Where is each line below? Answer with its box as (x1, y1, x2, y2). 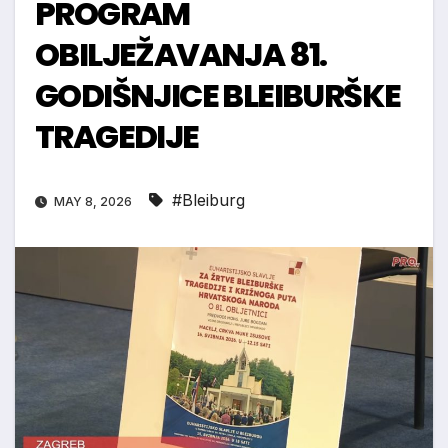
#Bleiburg (172, 190, 245, 211)
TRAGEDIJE (35, 114, 199, 160)
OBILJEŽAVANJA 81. (35, 32, 327, 78)
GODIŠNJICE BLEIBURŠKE (35, 73, 401, 119)
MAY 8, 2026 (51, 194, 135, 210)
